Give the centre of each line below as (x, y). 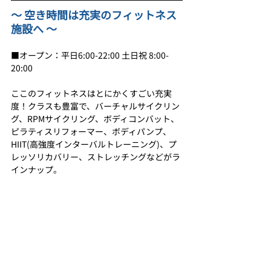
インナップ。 (36, 170)
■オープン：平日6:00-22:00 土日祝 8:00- (90, 55)
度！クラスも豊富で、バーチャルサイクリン (95, 106)
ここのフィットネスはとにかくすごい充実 (91, 93)
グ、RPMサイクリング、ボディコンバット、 (95, 119)
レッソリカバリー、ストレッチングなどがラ (96, 157)
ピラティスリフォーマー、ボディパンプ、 (91, 132)
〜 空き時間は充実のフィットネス (94, 15)
